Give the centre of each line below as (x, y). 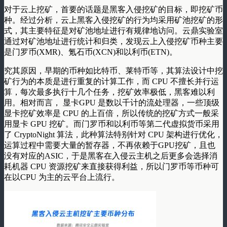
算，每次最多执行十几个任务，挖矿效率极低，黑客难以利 (109, 92)
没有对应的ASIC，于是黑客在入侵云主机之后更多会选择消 (111, 156)
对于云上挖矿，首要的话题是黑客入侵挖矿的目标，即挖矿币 (113, 9)
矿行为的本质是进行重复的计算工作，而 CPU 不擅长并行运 (111, 81)
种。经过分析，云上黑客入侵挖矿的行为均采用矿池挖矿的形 (113, 20)
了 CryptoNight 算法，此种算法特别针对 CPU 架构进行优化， (113, 134)
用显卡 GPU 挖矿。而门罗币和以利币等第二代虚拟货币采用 (112, 124)
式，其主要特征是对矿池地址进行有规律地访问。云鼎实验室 (113, 30)
